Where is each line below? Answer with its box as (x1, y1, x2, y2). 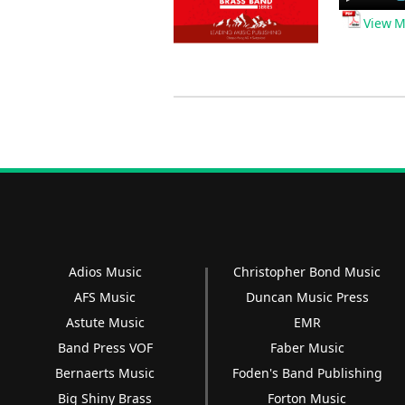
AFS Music (74, 288, 137, 306)
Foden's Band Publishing (231, 364, 382, 382)
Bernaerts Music (55, 364, 155, 382)
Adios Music (68, 263, 142, 281)
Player (339, 6, 376, 24)
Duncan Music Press (245, 288, 369, 306)
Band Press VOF (57, 339, 153, 357)
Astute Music (65, 314, 145, 332)
